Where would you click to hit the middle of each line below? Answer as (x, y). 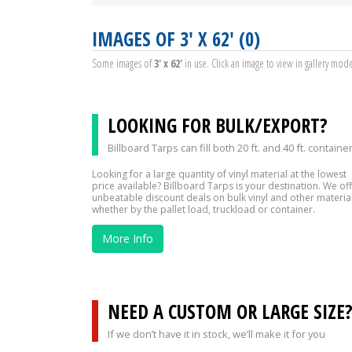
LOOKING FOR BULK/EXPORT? (218, 125)
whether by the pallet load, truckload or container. (203, 209)
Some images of (123, 63)
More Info (128, 238)
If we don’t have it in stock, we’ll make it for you (216, 334)
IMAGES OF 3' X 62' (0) (176, 38)
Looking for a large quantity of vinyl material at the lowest (219, 174)
